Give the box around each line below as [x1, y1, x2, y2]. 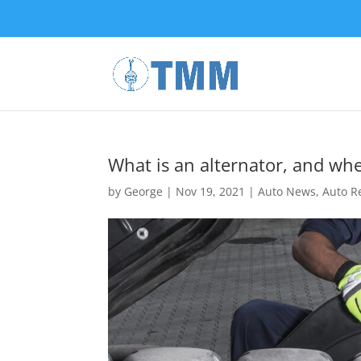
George [124, 184, 164, 199]
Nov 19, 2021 [176, 184, 246, 199]
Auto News [258, 184, 317, 199]
